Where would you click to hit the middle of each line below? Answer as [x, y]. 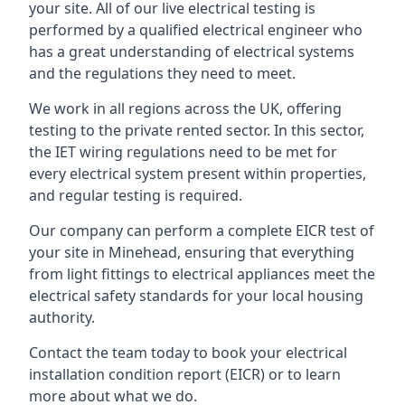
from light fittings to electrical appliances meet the [202, 274]
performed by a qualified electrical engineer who [196, 30]
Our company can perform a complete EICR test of [202, 231]
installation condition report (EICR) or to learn [185, 374]
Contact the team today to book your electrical [188, 353]
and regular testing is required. [136, 195]
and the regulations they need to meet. [162, 73]
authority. [62, 317]
